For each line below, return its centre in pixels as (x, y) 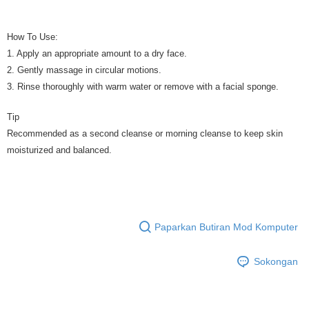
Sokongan (276, 261)
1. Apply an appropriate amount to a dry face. (97, 53)
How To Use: (32, 37)
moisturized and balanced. (59, 150)
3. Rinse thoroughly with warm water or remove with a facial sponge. (143, 87)
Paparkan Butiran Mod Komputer (226, 227)
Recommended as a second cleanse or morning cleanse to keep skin (145, 133)
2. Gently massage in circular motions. (84, 70)
